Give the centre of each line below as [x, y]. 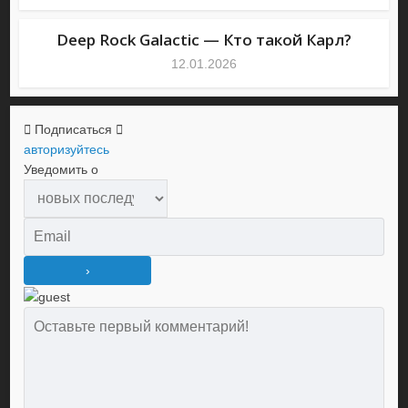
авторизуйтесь [67, 150]
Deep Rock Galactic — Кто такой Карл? [204, 40]
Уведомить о [61, 170]
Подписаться [74, 130]
